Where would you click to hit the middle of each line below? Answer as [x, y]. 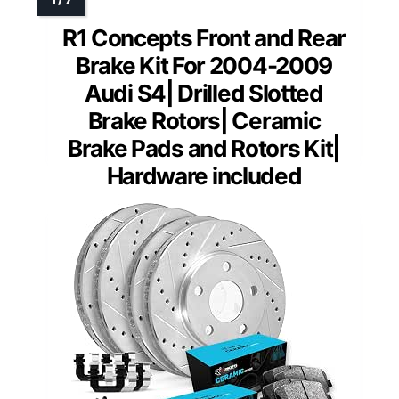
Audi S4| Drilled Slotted [204, 94]
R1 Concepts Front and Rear [204, 38]
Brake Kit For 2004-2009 [204, 66]
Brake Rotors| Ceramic [204, 121]
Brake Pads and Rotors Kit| [204, 149]
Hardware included [204, 176]
